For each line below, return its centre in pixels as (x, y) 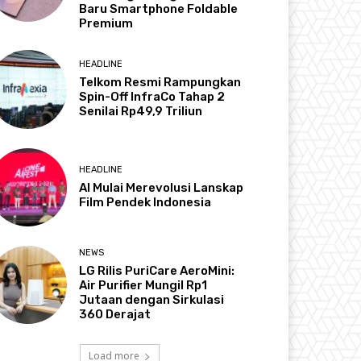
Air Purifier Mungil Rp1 (143, 285)
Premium (106, 24)
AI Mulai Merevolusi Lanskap (162, 187)
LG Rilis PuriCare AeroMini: (157, 270)
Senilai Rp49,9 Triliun (141, 112)
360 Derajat (115, 314)
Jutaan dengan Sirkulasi (152, 299)
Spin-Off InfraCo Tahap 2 (152, 97)
